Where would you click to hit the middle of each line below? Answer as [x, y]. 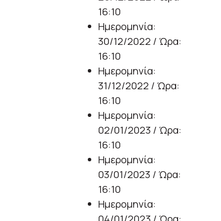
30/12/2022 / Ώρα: [140, 41]
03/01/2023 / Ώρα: [140, 175]
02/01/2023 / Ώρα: [140, 130]
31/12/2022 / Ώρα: [139, 86]
